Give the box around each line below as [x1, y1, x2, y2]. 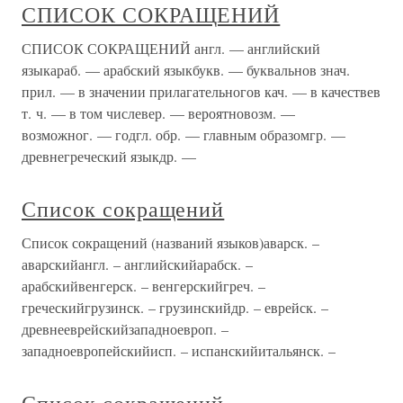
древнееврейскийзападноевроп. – [22, 319, 228, 339]
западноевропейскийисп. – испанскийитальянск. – [22, 341, 336, 361]
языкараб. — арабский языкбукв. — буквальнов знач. [22, 60, 350, 80]
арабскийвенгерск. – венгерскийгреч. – [22, 276, 265, 296]
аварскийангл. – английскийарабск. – [22, 255, 253, 274]
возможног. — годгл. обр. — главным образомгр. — [22, 125, 345, 145]
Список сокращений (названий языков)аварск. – [22, 233, 319, 253]
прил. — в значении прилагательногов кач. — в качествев [22, 82, 381, 102]
